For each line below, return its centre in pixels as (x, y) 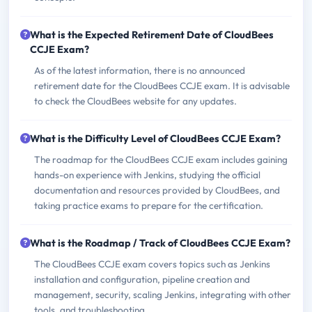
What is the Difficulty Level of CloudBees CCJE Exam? (155, 139)
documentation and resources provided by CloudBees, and (157, 190)
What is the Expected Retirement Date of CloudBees (152, 35)
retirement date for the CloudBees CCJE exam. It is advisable (162, 86)
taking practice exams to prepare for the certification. (149, 206)
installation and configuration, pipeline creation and (142, 280)
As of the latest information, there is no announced (140, 71)
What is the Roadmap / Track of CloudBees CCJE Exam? (160, 243)
